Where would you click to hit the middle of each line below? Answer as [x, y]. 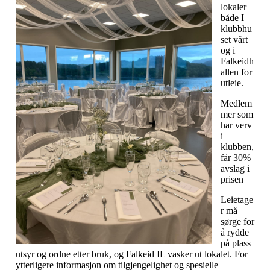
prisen [233, 179]
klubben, [237, 146]
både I [232, 17]
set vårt [234, 39]
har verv [236, 125]
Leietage [237, 199]
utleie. [232, 83]
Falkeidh [237, 61]
